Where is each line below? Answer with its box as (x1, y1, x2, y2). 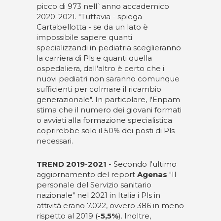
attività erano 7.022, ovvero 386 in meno (37, 201, 184, 210)
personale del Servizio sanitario (37, 180, 151, 189)
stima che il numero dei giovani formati (37, 105, 182, 114)
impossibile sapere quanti (37, 33, 132, 42)
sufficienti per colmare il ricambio (37, 84, 161, 94)
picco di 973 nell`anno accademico (37, 1, 169, 11)
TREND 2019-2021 (37, 159, 107, 169)
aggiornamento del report (37, 170, 137, 179)
